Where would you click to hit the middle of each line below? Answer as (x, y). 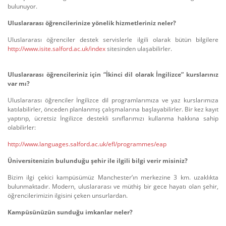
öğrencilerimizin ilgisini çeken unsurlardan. (68, 195)
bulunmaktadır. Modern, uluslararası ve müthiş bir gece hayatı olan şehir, (113, 186)
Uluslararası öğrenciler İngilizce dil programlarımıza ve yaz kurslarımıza (113, 100)
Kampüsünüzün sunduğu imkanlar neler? (70, 212)
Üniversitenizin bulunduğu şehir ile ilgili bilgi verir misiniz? (98, 161)
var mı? (19, 83)
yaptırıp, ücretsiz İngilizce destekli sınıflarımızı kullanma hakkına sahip (113, 118)
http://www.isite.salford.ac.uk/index (56, 49)
